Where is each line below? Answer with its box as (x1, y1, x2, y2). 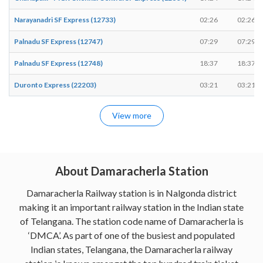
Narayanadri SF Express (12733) (14, 15, 116, 24)
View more (112, 110, 151, 120)
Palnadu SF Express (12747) (14, 36, 103, 46)
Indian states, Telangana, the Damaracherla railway (31, 243, 232, 255)
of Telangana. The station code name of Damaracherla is (19, 215, 244, 227)
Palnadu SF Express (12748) (14, 58, 103, 68)
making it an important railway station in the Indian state (19, 201, 244, 213)
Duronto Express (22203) (14, 80, 96, 89)
